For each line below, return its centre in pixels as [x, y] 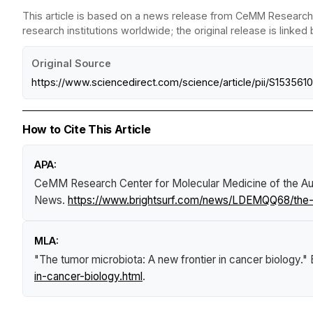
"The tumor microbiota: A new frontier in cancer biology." [172, 259]
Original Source [71, 63]
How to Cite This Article [87, 129]
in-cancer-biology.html [88, 276]
